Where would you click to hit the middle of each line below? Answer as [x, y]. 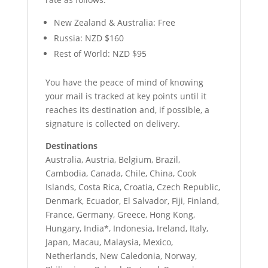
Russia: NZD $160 [89, 38]
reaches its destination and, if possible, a [127, 110]
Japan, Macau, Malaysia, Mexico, [109, 242]
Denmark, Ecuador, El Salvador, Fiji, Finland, [132, 201]
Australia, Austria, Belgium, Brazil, [112, 159]
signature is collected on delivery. [112, 124]
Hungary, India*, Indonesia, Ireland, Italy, [127, 228]
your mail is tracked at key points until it [126, 96]
